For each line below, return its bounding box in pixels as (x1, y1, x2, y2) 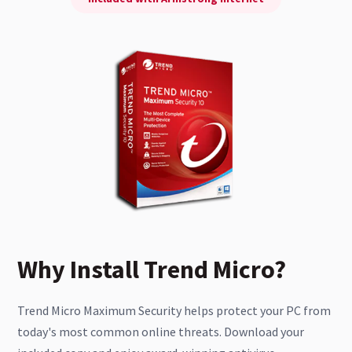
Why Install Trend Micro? (17, 254, 286, 286)
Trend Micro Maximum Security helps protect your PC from (17, 302, 331, 319)
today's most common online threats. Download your (17, 324, 304, 340)
